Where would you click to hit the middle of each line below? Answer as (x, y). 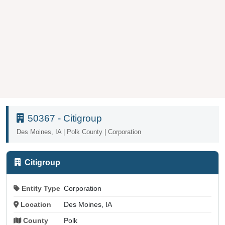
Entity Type (41, 188)
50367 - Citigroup (65, 118)
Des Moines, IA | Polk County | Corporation (79, 132)
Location (36, 204)
